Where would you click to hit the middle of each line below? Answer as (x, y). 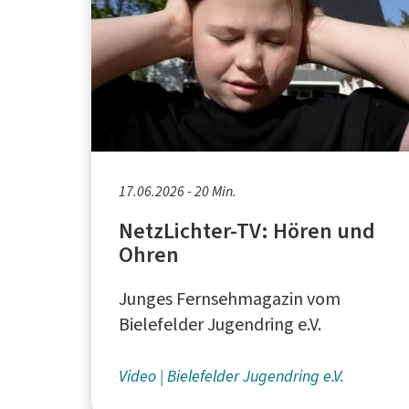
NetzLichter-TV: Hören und (247, 231)
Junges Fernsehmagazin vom (230, 299)
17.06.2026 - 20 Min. (178, 191)
